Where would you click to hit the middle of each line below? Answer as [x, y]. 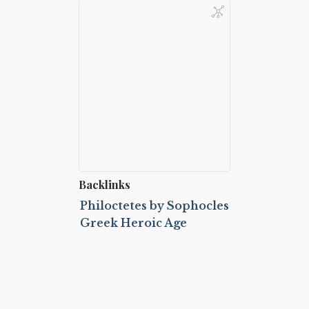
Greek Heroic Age [133, 223]
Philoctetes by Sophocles [154, 206]
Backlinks [105, 185]
